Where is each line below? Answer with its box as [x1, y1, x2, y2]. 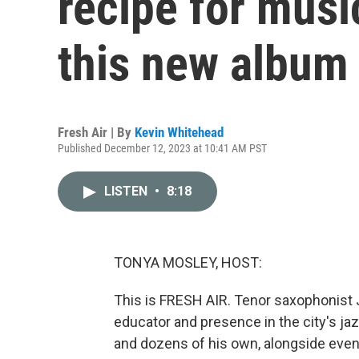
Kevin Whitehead [135, 124, 224, 140]
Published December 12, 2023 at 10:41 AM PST [58, 142, 267, 155]
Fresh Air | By [58, 124, 135, 140]
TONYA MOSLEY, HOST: [114, 254, 262, 271]
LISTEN [104, 184, 151, 199]
